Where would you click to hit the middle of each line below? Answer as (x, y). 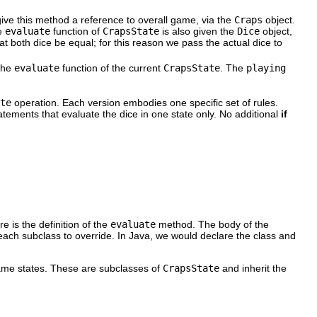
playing (266, 68)
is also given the (198, 31)
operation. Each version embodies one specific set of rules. (145, 102)
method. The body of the (212, 224)
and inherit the (253, 268)
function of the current (111, 68)
